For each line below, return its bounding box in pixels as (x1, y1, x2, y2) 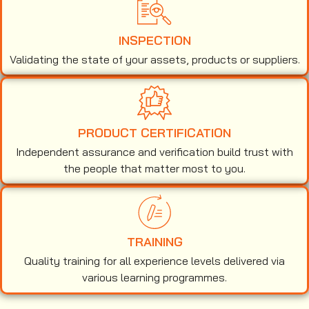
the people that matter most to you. (63, 161, 246, 175)
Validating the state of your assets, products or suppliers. (9, 52, 300, 66)
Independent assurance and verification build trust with (16, 144, 293, 159)
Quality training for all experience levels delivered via (24, 253, 285, 268)
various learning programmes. (82, 270, 227, 284)
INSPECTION (118, 32, 191, 48)
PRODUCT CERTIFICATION (78, 124, 231, 141)
